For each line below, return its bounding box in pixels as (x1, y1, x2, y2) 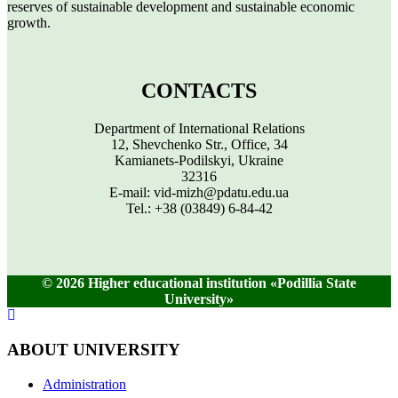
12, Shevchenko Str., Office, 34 (110, 137, 288, 153)
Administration (43, 376, 126, 392)
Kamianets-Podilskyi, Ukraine (115, 153, 283, 169)
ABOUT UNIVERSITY (7, 339, 180, 359)
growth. (7, 15, 51, 31)
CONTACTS (141, 79, 257, 103)
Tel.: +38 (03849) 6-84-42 (125, 201, 273, 217)
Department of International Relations (93, 121, 305, 137)
